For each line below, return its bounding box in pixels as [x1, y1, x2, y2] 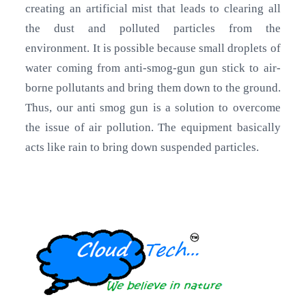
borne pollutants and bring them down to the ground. [25, 81, 281, 95]
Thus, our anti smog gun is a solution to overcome [25, 101, 281, 115]
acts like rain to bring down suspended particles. [25, 141, 260, 154]
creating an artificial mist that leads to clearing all [25, 2, 281, 16]
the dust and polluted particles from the [25, 22, 281, 36]
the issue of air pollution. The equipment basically [25, 121, 281, 135]
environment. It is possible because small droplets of [25, 42, 281, 55]
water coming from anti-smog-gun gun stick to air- [25, 61, 281, 75]
